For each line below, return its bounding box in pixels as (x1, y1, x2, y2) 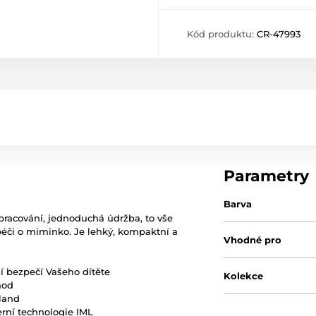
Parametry (224, 166, 310, 186)
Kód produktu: (187, 28, 257, 39)
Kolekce (224, 270, 264, 281)
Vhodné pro (224, 234, 282, 245)
